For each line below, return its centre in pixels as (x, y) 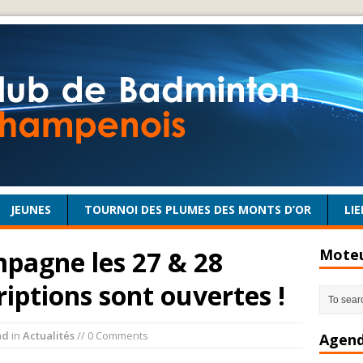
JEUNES (31, 209)
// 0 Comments (111, 335)
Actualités (49, 335)
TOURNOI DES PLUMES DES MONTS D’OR (198, 209)
